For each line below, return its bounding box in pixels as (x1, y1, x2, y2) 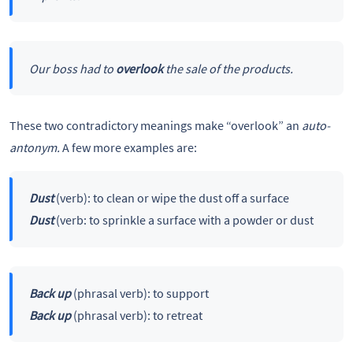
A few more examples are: (62, 139, 197, 156)
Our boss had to (28, 60, 116, 76)
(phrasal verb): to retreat (70, 307, 203, 323)
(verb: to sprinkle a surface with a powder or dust (53, 212, 314, 229)
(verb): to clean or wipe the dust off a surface (53, 190, 289, 206)
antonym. (9, 139, 62, 156)
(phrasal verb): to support (70, 284, 209, 301)
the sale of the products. (162, 60, 293, 76)
